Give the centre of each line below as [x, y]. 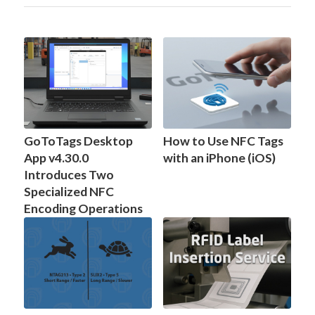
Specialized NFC [69, 191]
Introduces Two [69, 174]
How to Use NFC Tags [223, 141]
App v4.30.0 [56, 157]
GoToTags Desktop [78, 141]
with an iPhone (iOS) [219, 157]
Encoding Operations [83, 208]
